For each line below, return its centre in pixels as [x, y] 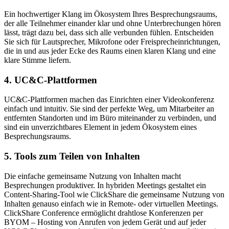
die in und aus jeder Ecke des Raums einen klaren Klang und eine [110, 51]
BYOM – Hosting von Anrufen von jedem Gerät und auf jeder [105, 222]
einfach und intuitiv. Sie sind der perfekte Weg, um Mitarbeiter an [109, 109]
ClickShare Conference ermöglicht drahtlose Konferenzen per [104, 213]
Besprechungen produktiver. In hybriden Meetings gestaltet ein [105, 185]
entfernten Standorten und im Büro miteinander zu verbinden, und [110, 118]
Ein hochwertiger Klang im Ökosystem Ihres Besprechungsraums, [111, 14]
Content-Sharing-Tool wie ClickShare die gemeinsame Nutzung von [114, 194]
